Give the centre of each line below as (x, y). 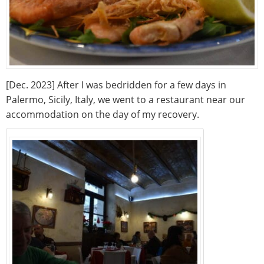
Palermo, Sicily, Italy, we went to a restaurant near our (126, 100)
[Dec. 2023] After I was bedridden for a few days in (116, 85)
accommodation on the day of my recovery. (103, 115)
